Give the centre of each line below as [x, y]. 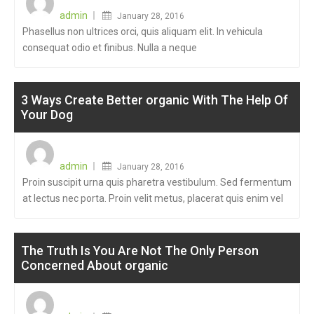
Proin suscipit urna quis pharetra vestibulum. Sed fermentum [157, 182]
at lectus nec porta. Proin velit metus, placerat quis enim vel [153, 198]
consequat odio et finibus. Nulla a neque [110, 48]
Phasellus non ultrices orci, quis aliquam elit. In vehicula [143, 32]
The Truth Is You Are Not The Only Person [140, 251]
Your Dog [47, 115]
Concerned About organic [95, 265]
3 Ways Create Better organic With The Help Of [155, 100]
